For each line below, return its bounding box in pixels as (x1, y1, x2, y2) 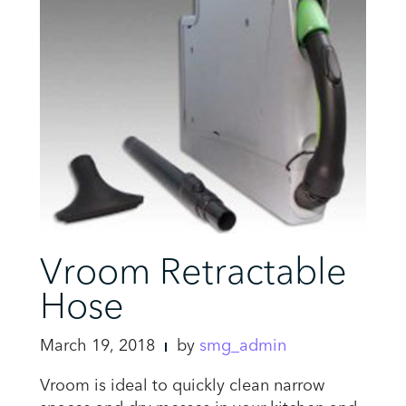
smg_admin (199, 334, 286, 358)
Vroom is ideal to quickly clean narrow (40, 374, 324, 398)
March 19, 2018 (40, 334, 155, 358)
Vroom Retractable (40, 247, 347, 298)
